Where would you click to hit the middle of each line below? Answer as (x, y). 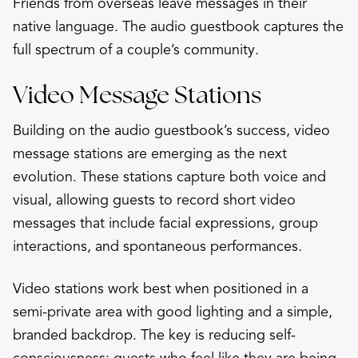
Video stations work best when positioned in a (161, 288)
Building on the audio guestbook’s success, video (171, 130)
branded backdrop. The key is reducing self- (154, 334)
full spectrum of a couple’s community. (136, 49)
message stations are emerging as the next (150, 153)
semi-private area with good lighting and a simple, (173, 311)
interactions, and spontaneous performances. (157, 246)
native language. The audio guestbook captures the (178, 26)
